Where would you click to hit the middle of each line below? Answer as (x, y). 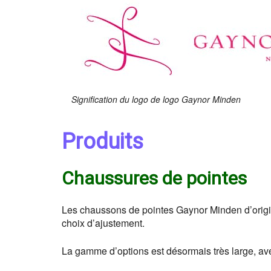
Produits (103, 141)
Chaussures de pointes (154, 178)
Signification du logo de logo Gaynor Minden (156, 99)
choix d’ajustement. (103, 223)
